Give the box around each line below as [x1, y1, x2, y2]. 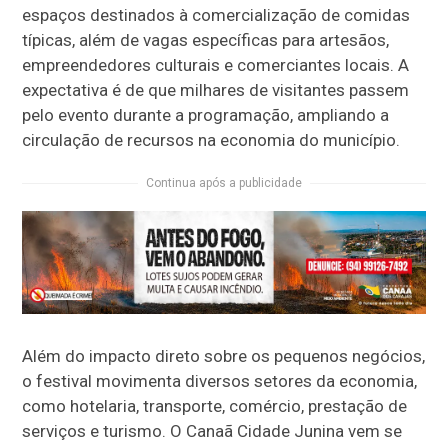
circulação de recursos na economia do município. [22, 129, 401, 150]
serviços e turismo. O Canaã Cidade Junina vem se [22, 421, 403, 442]
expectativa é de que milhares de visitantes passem [22, 79, 410, 100]
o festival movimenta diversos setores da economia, [22, 371, 418, 392]
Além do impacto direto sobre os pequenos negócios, [22, 346, 426, 367]
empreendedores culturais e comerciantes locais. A [22, 54, 410, 75]
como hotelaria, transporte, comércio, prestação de [22, 396, 408, 417]
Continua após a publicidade [146, 175, 302, 190]
